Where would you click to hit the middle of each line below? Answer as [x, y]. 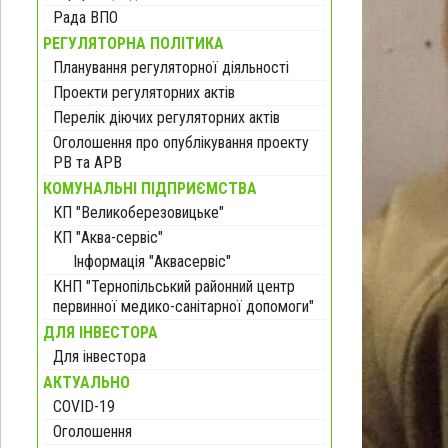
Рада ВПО [85, 17]
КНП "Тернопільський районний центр [174, 286]
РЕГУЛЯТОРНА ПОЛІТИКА [133, 43]
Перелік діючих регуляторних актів [166, 117]
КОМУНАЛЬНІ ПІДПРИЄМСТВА [150, 188]
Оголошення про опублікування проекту [181, 142]
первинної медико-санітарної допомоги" [183, 306]
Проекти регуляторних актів [144, 92]
